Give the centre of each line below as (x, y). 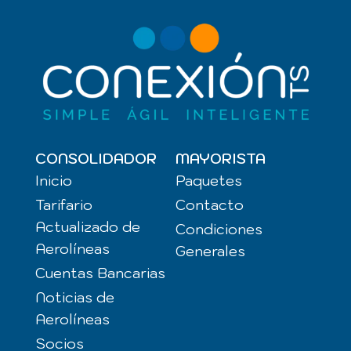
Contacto (209, 205)
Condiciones (219, 230)
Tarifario (63, 205)
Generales (210, 251)
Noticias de (74, 298)
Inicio (53, 181)
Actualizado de (87, 227)
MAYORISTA (220, 159)
